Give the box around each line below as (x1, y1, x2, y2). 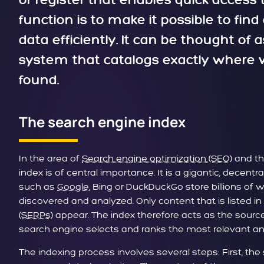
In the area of (19, 153, 82, 165)
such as (19, 181, 57, 193)
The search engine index (19, 112, 186, 132)
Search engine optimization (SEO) (82, 153, 232, 165)
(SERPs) (19, 209, 53, 222)
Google (57, 181, 89, 193)
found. (19, 72, 59, 88)
